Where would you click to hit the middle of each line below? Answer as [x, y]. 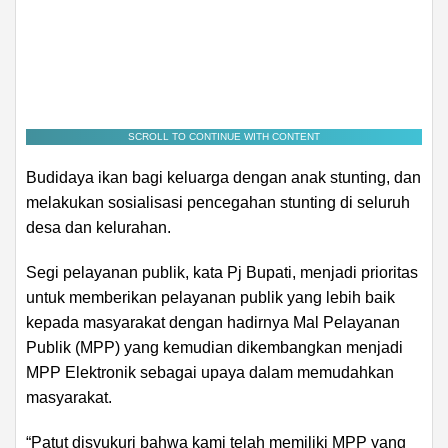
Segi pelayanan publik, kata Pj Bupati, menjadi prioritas [222, 272]
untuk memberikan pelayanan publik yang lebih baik [210, 297]
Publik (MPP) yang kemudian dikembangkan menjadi [214, 347]
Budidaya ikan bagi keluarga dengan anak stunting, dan [223, 177]
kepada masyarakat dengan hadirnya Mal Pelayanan [213, 322]
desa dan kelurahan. [98, 227]
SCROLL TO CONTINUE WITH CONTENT [224, 136]
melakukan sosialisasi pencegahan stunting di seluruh [218, 202]
